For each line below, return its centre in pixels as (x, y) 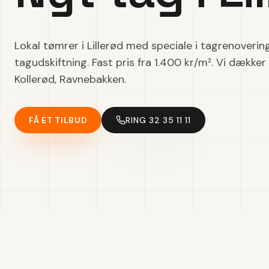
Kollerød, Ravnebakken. (70, 79)
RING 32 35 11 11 (158, 120)
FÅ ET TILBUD (58, 120)
